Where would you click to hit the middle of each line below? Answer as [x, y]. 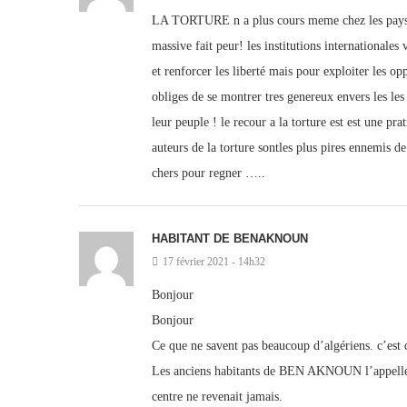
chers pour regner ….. [208, 174]
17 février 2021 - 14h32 [214, 262]
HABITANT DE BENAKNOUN [230, 239]
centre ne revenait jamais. [217, 397]
